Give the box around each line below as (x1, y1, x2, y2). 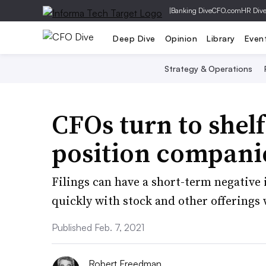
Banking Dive (171, 6, 212, 15)
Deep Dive (113, 33, 156, 43)
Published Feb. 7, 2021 (52, 221, 144, 233)
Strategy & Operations (164, 64, 252, 74)
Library (207, 33, 235, 43)
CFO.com (212, 6, 241, 15)
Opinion (164, 33, 197, 43)
